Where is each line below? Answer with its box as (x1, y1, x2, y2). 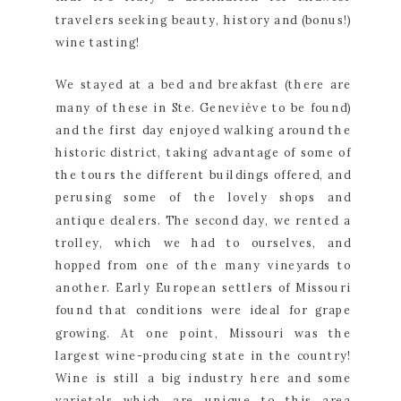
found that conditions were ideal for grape (55, 303, 351, 318)
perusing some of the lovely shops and (55, 190, 351, 205)
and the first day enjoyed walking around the (55, 123, 351, 137)
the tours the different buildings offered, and (55, 167, 351, 182)
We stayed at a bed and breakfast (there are (55, 77, 351, 92)
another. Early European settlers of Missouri (55, 280, 351, 294)
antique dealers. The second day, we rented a (55, 213, 351, 227)
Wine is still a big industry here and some (55, 371, 351, 385)
